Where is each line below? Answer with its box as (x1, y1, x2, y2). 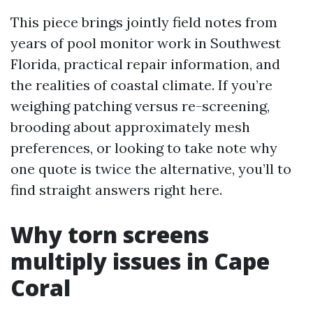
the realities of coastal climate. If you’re (10, 76, 272, 94)
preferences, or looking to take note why (10, 139, 277, 156)
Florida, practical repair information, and (10, 55, 280, 73)
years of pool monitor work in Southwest (10, 34, 281, 52)
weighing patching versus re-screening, (10, 97, 270, 115)
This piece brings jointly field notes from (10, 13, 277, 31)
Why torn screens (10, 219, 209, 249)
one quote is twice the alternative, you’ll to (10, 160, 291, 177)
